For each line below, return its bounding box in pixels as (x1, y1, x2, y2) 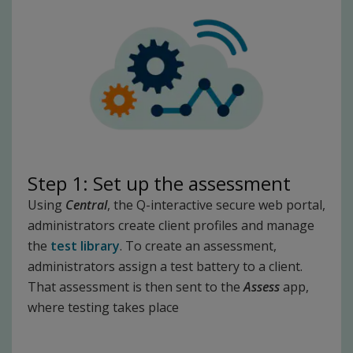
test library (50, 237, 120, 255)
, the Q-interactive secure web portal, (107, 196, 325, 214)
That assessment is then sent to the (28, 278, 243, 295)
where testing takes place (28, 299, 179, 316)
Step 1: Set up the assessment (28, 170, 291, 196)
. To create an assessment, (120, 237, 277, 255)
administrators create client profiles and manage (28, 217, 314, 234)
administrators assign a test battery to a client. (28, 258, 303, 275)
